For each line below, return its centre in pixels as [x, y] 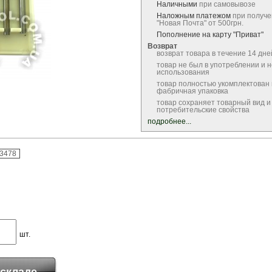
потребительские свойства [203, 110]
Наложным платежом [194, 16]
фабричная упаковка [192, 91]
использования [183, 72]
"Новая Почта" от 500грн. [200, 23]
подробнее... [169, 121]
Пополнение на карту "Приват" [210, 35]
